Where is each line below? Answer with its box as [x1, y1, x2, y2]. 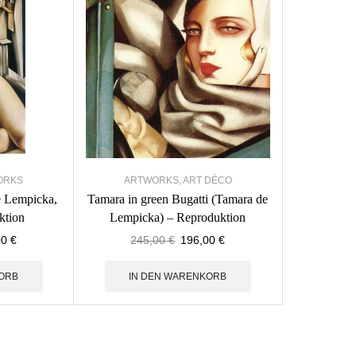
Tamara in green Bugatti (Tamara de [87, 192, 269, 207]
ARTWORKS [123, 175, 179, 187]
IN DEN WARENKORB [129, 271, 227, 283]
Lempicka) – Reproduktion [110, 211, 246, 225]
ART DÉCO [182, 175, 232, 187]
